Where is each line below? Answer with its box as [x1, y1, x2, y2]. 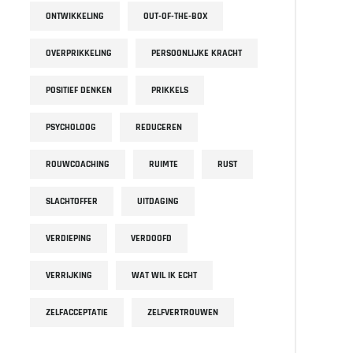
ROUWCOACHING [46, 158, 110, 170]
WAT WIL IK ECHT [132, 269, 197, 281]
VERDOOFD [131, 232, 172, 244]
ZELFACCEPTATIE [46, 307, 108, 318]
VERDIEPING [46, 232, 91, 244]
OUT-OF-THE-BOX [143, 10, 207, 22]
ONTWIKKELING [46, 10, 104, 22]
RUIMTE [149, 158, 178, 170]
